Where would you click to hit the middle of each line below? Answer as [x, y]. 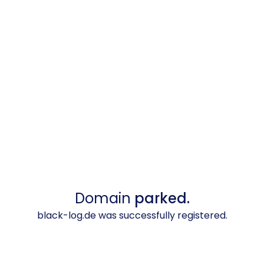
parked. [162, 198]
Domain [104, 198]
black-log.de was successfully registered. [132, 215]
